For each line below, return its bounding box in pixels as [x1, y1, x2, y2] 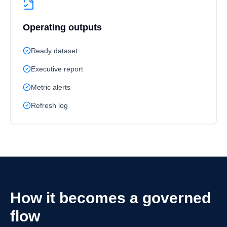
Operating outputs [23, 22, 102, 32]
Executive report [31, 65, 83, 73]
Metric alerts [31, 83, 70, 91]
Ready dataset [31, 47, 78, 55]
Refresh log [31, 101, 68, 109]
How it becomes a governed [10, 190, 211, 206]
